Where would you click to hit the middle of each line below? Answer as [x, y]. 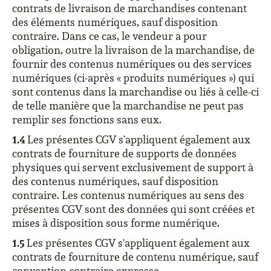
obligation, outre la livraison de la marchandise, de [133, 50]
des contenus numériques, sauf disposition [115, 181]
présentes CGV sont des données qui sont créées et [133, 209]
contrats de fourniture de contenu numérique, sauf [135, 257]
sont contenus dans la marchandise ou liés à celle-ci [135, 92]
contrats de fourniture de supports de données [124, 153]
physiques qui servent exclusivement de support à [133, 167]
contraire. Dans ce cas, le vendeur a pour [109, 36]
